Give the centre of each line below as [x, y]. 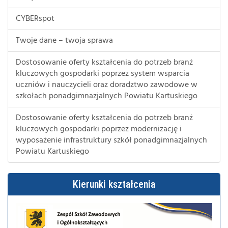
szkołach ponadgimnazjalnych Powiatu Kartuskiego [107, 96]
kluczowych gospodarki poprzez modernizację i [99, 129]
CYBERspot [35, 19]
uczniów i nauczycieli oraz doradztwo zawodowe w [107, 85]
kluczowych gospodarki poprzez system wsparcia [103, 74]
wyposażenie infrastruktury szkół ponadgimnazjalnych [111, 140]
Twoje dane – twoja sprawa [64, 40]
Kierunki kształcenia [114, 184]
